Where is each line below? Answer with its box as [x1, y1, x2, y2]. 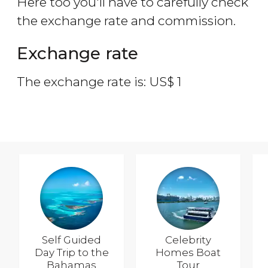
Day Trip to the [34, 246, 109, 259]
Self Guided [42, 234, 102, 246]
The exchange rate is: [17, 74, 149, 89]
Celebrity [165, 234, 212, 246]
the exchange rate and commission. [17, 13, 236, 28]
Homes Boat [156, 246, 221, 259]
